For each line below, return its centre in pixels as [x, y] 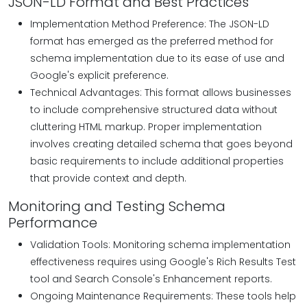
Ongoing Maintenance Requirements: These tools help [163, 296]
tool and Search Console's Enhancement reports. [151, 279]
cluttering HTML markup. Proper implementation [146, 127]
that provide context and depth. [108, 178]
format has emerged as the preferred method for [152, 41]
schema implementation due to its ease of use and [157, 58]
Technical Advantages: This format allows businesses [161, 93]
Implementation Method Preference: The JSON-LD [150, 24]
